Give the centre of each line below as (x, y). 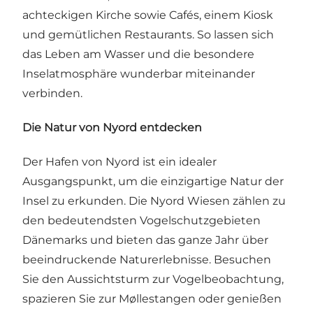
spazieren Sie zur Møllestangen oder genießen (152, 299)
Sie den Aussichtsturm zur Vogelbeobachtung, (153, 279)
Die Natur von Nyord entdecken (112, 128)
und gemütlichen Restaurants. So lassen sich (148, 34)
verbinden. (52, 93)
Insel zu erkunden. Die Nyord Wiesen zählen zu (154, 201)
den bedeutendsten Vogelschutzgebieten (141, 221)
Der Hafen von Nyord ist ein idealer (119, 162)
